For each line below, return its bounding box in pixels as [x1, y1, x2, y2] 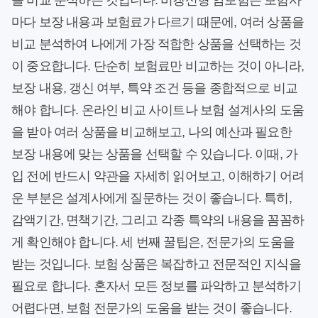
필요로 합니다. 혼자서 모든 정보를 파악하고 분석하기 [11, 279, 301, 294]
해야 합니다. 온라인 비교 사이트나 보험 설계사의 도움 [11, 103, 305, 118]
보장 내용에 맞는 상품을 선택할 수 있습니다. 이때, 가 [11, 147, 298, 162]
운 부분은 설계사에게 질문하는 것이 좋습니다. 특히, [11, 191, 292, 206]
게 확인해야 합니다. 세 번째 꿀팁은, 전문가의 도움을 [11, 235, 295, 250]
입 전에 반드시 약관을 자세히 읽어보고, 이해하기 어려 [11, 169, 304, 184]
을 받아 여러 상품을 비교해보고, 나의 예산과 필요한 [11, 125, 292, 140]
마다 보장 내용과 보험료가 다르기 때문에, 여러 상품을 [11, 15, 304, 30]
